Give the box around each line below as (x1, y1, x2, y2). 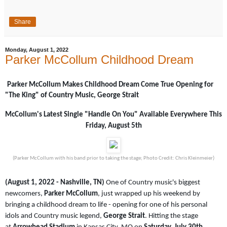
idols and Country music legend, (5, 212, 103, 220)
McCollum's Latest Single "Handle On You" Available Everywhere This (5, 111, 222, 119)
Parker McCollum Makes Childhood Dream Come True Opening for (7, 81, 213, 89)
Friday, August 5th (85, 122, 142, 130)
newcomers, (5, 190, 44, 198)
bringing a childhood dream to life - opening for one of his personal (5, 201, 207, 209)
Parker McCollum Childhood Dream (5, 53, 194, 67)
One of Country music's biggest (106, 179, 200, 187)
